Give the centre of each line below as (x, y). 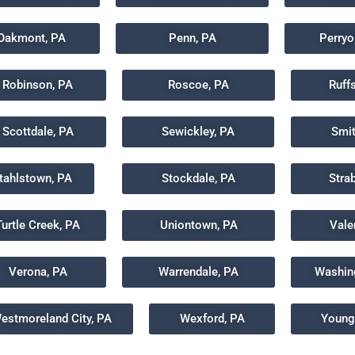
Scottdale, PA (38, 132)
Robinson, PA (38, 85)
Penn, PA (192, 38)
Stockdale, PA (198, 178)
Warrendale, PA (198, 272)
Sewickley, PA (198, 132)
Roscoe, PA (198, 85)
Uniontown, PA (198, 225)
